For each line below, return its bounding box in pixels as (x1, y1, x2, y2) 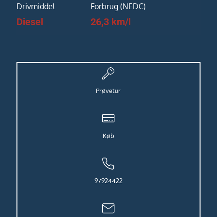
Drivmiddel (16, 1, 55, 11)
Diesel (16, 15, 43, 28)
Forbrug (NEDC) (90, 1, 146, 11)
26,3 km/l (90, 15, 131, 28)
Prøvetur (96, 86, 121, 94)
